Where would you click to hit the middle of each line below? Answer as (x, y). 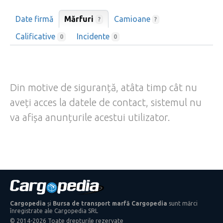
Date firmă (34, 19)
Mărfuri (80, 19)
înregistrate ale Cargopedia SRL (54, 211)
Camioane (133, 19)
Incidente (94, 36)
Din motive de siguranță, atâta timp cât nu (104, 87)
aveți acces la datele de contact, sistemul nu (106, 102)
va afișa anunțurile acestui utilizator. (90, 117)
